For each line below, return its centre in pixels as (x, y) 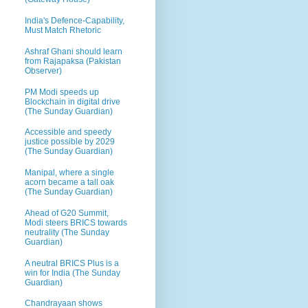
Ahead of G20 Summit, (67, 213)
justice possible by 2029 (70, 142)
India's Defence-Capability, (75, 20)
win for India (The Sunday (73, 273)
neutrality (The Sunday (67, 232)
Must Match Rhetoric (63, 30)
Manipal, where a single (69, 173)
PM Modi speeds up (62, 92)
